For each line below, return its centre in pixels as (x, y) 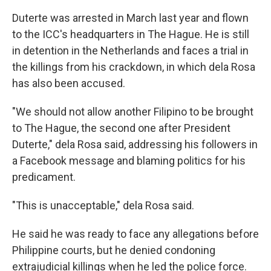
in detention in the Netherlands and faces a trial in (130, 51)
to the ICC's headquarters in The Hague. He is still (131, 34)
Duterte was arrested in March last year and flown (130, 18)
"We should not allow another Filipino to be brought (133, 112)
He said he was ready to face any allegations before (135, 234)
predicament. (44, 177)
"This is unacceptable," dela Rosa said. (103, 205)
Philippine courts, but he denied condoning (114, 250)
